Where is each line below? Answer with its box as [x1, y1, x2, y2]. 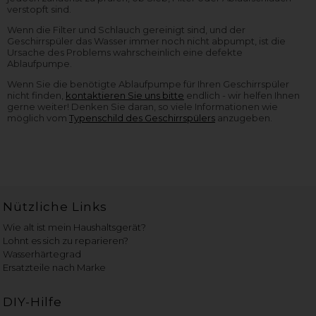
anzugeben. [215, 111, 272, 123]
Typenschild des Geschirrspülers [69, 111, 215, 123]
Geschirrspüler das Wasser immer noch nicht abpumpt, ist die [7, 35, 286, 47]
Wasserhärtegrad [3, 248, 82, 260]
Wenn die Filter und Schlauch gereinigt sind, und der [7, 23, 245, 35]
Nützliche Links [3, 199, 108, 214]
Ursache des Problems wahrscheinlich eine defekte [7, 46, 243, 58]
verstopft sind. [7, 3, 71, 15]
